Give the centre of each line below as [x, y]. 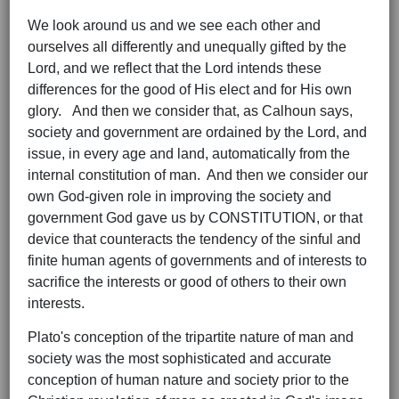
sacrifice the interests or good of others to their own [187, 282]
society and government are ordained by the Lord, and [197, 133]
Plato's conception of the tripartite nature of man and [191, 338]
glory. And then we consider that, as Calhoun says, [190, 111]
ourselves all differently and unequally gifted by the [187, 47]
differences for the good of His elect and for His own [190, 90]
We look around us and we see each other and [174, 26]
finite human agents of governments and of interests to [197, 261]
